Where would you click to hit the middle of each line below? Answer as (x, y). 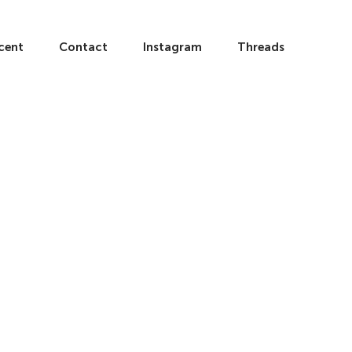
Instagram (172, 47)
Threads (261, 47)
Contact (83, 47)
